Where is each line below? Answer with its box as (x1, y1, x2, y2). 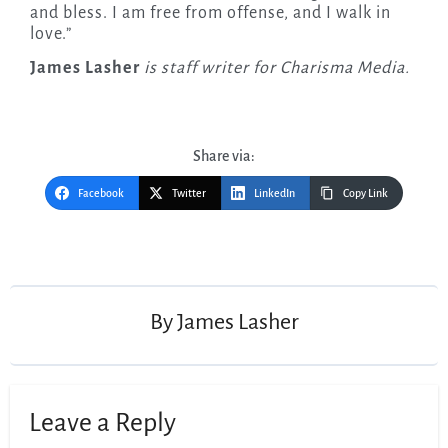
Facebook (78, 187, 124, 200)
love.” (29, 25, 72, 44)
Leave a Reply (29, 408, 177, 437)
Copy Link (343, 187, 388, 200)
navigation (28, 255, 112, 273)
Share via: (193, 148, 255, 165)
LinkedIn (254, 187, 295, 200)
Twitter (172, 187, 206, 200)
